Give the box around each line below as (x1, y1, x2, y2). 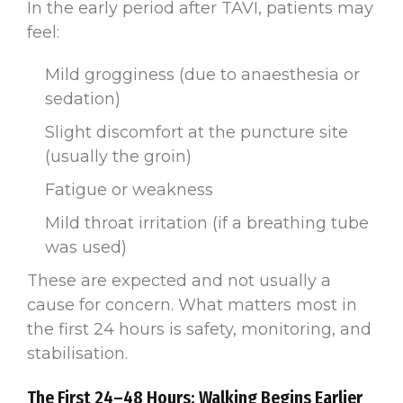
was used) (45, 237, 127, 257)
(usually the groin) (45, 146, 192, 166)
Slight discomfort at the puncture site (45, 121, 348, 142)
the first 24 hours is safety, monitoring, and (27, 318, 372, 339)
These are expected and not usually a (27, 270, 331, 291)
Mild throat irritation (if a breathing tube (45, 212, 369, 233)
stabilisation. (27, 343, 128, 363)
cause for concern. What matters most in (27, 294, 357, 315)
